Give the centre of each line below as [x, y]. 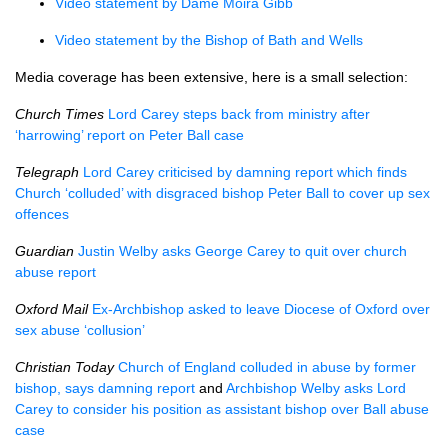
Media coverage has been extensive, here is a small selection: [211, 77]
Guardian [44, 251]
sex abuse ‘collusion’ [80, 330]
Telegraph [47, 172]
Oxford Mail [51, 309]
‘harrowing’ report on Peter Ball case [129, 135]
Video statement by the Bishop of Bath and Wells [209, 40]
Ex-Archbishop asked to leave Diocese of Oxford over [261, 309]
